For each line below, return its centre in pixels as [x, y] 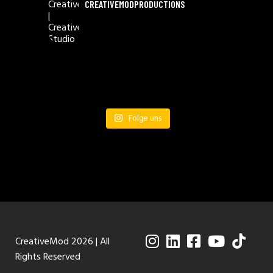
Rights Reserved [48, 257]
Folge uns [145, 118]
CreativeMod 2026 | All [62, 242]
